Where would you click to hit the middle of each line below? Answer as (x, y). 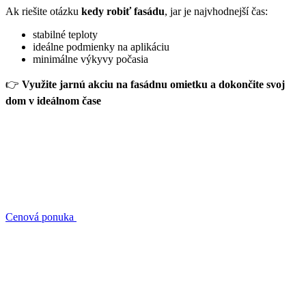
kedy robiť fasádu (123, 11)
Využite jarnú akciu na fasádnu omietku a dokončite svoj (153, 84)
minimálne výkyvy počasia (91, 59)
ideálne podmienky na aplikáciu (101, 46)
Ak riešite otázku (43, 11)
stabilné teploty (65, 34)
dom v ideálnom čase (53, 100)
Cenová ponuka (41, 217)
